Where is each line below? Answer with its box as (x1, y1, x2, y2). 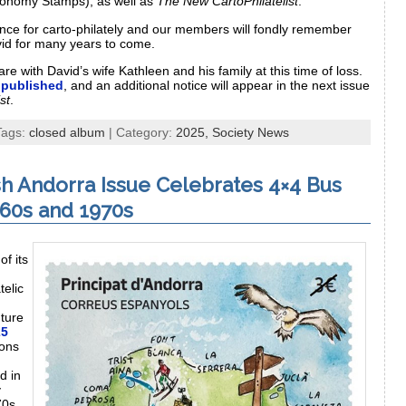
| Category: (105, 125, 176, 140)
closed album (29, 125, 105, 140)
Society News (212, 125, 289, 140)
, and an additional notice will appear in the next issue (63, 77, 370, 92)
